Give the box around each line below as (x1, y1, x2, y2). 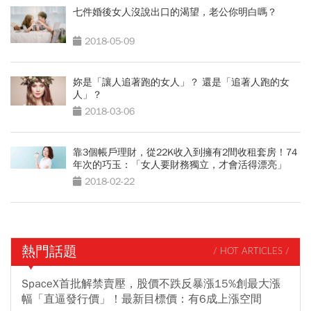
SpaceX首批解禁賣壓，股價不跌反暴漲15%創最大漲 (22, 276, 280, 291)
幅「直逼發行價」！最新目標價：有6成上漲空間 (22, 292, 262, 306)
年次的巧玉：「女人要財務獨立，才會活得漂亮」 (73, 158, 287, 171)
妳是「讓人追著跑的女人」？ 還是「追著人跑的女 (73, 76, 289, 88)
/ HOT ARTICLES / (213, 247, 289, 257)
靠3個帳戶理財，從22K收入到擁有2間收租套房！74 (73, 146, 297, 158)
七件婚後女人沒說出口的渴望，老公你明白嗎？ (73, 6, 277, 18)
